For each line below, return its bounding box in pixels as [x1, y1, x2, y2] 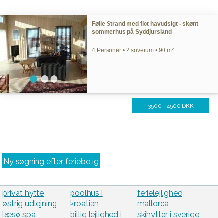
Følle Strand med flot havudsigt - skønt [92, 20, 199, 27]
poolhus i [70, 188, 103, 198]
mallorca [137, 199, 169, 209]
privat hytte [2, 188, 44, 198]
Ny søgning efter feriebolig [3, 157, 99, 166]
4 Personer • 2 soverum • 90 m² [92, 47, 174, 54]
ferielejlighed [137, 188, 182, 198]
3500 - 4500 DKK [147, 102, 194, 109]
